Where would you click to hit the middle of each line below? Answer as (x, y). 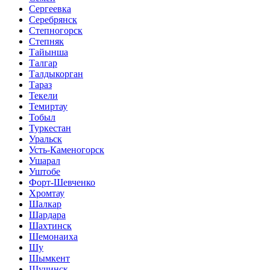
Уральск (46, 139)
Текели (43, 96)
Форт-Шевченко (62, 182)
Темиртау (48, 106)
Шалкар (45, 204)
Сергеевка (50, 9)
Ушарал (45, 161)
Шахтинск (50, 226)
